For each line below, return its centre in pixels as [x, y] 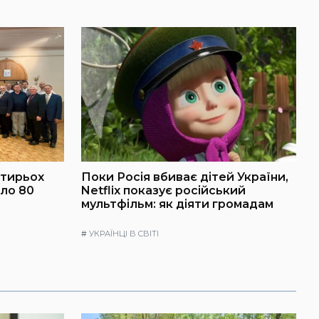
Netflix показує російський [163, 190]
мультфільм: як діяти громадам [177, 204]
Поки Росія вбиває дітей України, [185, 177]
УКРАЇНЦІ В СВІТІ [124, 234]
